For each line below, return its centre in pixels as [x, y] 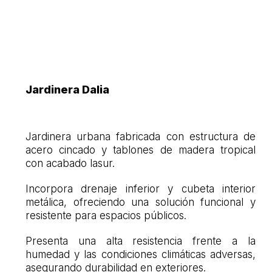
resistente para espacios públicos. [106, 215]
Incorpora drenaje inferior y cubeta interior [141, 189]
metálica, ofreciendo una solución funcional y [141, 202]
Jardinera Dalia [67, 89]
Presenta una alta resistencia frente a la [141, 241]
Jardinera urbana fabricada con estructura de [141, 136]
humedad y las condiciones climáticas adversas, [141, 254]
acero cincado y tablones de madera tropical [141, 150]
